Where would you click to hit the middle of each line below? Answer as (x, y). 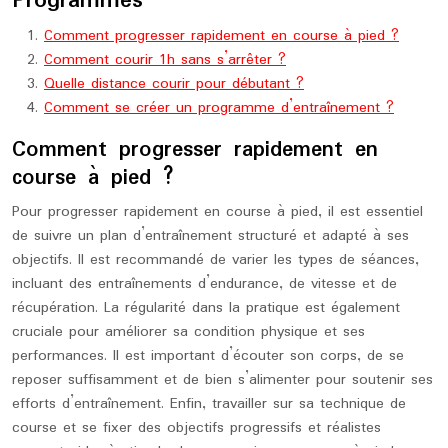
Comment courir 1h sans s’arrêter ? (165, 60)
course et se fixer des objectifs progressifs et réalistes (196, 428)
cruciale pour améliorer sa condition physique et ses (188, 332)
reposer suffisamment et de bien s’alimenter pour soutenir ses (222, 380)
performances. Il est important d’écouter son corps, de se (208, 356)
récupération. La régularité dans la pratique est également (206, 308)
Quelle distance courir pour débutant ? (174, 84)
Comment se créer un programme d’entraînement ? (219, 108)
